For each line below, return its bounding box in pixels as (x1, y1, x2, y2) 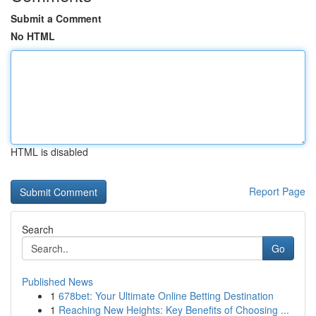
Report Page (249, 184, 305, 198)
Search (22, 222, 54, 236)
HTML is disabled (11, 145, 88, 159)
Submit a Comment (11, 11, 102, 25)
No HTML (11, 29, 55, 43)
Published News (22, 274, 93, 288)
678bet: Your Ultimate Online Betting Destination (59, 288, 274, 303)
